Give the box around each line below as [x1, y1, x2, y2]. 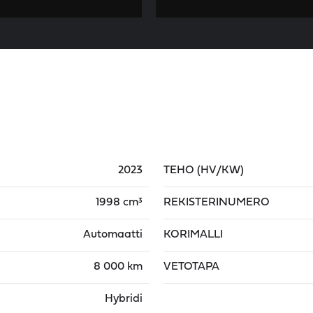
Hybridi [105, 293, 143, 305]
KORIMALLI [163, 229, 223, 240]
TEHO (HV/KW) [163, 165, 244, 176]
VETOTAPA [163, 261, 219, 272]
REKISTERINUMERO [163, 197, 270, 208]
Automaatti [83, 229, 143, 240]
